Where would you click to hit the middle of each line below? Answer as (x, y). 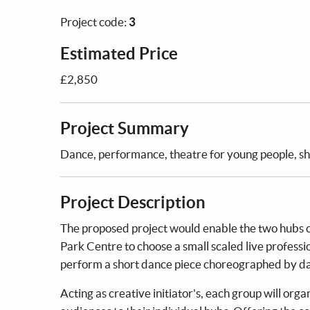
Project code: (94, 21)
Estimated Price (119, 53)
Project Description (133, 202)
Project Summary (125, 128)
